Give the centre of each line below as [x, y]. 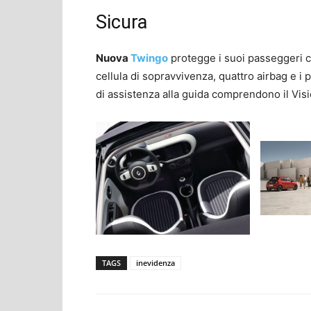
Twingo [149, 58]
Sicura [121, 22]
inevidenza [155, 263]
